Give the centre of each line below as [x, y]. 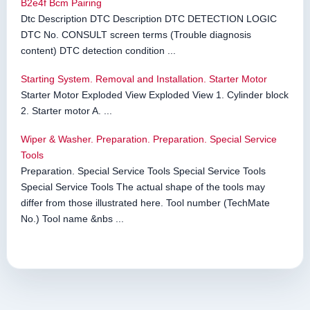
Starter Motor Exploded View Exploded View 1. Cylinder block [155, 95]
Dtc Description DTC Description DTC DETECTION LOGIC [149, 19]
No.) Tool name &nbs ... [72, 219]
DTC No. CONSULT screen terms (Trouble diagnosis [136, 35]
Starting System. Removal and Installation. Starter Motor [144, 79]
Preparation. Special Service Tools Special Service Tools [143, 171]
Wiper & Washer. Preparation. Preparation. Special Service [149, 139]
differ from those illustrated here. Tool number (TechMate [145, 203]
